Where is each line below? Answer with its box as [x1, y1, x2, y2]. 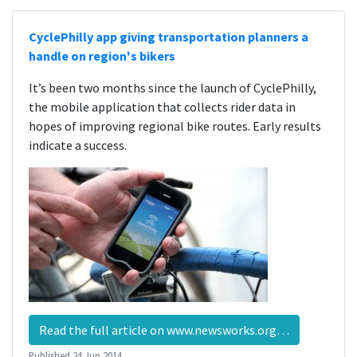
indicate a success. [29, 137, 127, 153]
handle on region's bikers [29, 48, 175, 64]
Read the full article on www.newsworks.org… [39, 322, 289, 338]
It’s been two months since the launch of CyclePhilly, [29, 80, 316, 96]
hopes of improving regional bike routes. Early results [29, 118, 321, 134]
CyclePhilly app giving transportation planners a [29, 29, 308, 45]
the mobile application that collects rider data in [29, 99, 296, 115]
